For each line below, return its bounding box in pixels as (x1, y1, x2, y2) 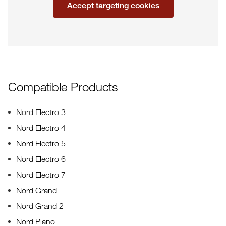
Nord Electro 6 (16, 154, 66, 163)
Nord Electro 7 (16, 170, 66, 179)
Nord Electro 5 (16, 139, 66, 148)
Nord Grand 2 (16, 201, 64, 210)
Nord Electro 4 (16, 123, 66, 132)
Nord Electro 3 (16, 107, 66, 117)
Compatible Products (8, 79, 118, 94)
